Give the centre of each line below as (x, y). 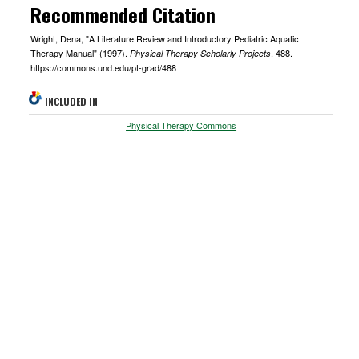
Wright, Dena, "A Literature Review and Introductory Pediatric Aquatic (164, 39)
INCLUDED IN (72, 101)
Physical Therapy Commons (182, 125)
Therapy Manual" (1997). (80, 53)
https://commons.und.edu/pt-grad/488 (103, 68)
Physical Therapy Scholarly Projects (200, 54)
